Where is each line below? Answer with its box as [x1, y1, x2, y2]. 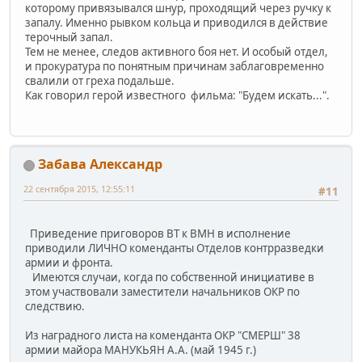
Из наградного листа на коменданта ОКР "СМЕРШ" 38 [25, 328, 301, 343]
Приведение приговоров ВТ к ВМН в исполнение [25, 226, 291, 242]
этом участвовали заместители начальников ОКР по [25, 284, 300, 300]
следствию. [25, 299, 85, 314]
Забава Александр [38, 155, 162, 174]
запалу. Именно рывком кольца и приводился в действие [25, 15, 328, 30]
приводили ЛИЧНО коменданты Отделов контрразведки [25, 241, 324, 256]
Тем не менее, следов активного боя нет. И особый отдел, [25, 44, 328, 59]
